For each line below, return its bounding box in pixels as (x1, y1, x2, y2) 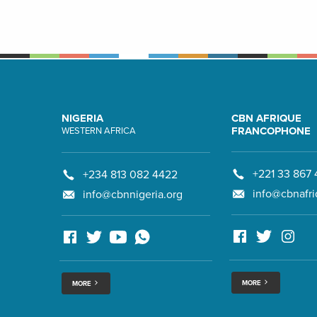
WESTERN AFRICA (62, 125, 136, 137)
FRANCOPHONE (231, 124, 311, 137)
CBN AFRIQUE (231, 111, 301, 125)
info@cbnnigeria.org (83, 187, 183, 202)
